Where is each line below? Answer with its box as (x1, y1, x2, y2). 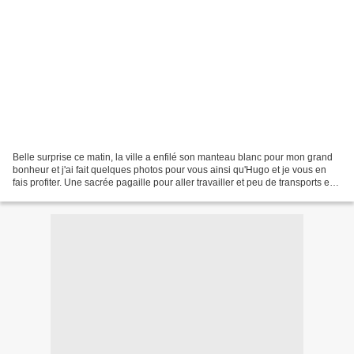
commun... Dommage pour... (13, 189, 133, 201)
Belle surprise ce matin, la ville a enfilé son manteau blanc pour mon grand (13, 151, 333, 163)
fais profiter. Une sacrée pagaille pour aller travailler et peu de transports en (13, 176, 335, 188)
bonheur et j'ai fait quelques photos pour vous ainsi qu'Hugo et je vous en (13, 164, 326, 175)
